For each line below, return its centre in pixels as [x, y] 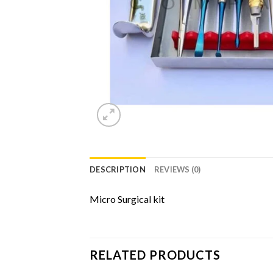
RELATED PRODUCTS [155, 254]
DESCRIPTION [118, 169]
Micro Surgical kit [127, 199]
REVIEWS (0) [177, 169]
